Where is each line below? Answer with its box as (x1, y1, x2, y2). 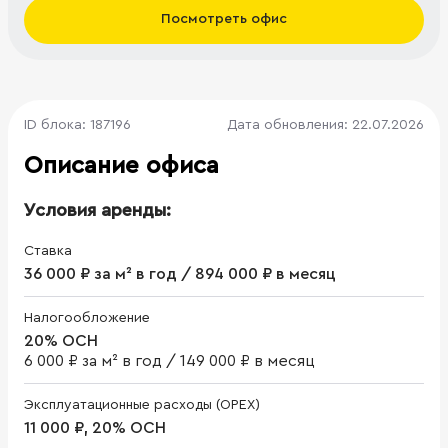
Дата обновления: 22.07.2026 (227, 117, 424, 132)
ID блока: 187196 (24, 117, 131, 132)
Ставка (24, 243, 72, 258)
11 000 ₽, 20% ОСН (24, 419, 166, 436)
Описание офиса (24, 153, 219, 178)
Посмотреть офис (161, 12, 287, 27)
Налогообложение (24, 310, 150, 325)
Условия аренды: (24, 200, 171, 219)
